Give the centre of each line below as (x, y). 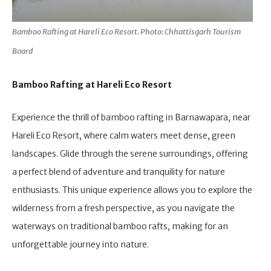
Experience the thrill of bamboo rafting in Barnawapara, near (131, 117)
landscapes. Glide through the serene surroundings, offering (130, 154)
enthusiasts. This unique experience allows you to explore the (132, 190)
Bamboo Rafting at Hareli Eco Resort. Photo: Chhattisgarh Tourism (126, 32)
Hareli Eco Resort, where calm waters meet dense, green (124, 135)
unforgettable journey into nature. (80, 244)
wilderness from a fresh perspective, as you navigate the (123, 208)
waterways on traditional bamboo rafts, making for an (120, 226)
